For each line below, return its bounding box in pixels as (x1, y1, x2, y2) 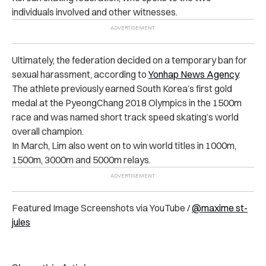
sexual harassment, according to (12, 68, 148, 80)
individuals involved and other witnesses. (12, 5, 178, 18)
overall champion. (12, 125, 84, 137)
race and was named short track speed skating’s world (12, 110, 239, 123)
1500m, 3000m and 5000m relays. (12, 153, 151, 166)
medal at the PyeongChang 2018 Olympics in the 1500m (12, 96, 242, 109)
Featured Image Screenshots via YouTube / (12, 201, 192, 214)
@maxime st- (192, 201, 248, 214)
